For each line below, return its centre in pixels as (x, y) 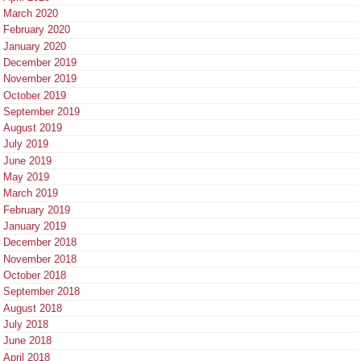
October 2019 (35, 95)
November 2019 (40, 79)
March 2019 (31, 193)
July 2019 (26, 144)
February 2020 (37, 30)
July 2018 (26, 325)
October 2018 (35, 276)
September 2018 (41, 292)
